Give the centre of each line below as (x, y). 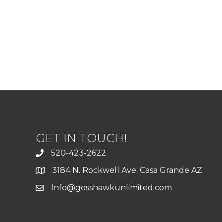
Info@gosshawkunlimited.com (111, 188)
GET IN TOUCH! (81, 138)
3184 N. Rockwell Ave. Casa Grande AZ (127, 170)
